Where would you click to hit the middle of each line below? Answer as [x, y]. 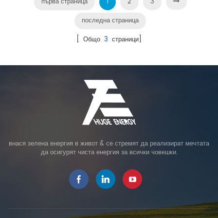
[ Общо [90, 40]
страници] [125, 40]
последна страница [110, 21]
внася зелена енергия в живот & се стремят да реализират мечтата [109, 144]
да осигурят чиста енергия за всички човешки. [109, 153]
